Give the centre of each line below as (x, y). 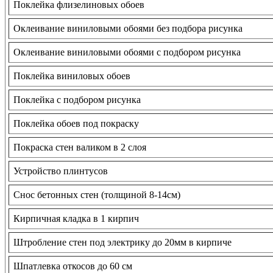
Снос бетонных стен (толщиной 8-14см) (97, 195)
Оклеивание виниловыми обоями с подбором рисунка (127, 52)
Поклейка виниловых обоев (72, 76)
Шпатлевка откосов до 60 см (73, 266)
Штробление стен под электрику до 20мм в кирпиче (122, 243)
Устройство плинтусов (61, 171)
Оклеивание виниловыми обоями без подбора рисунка (128, 29)
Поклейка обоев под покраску (76, 124)
